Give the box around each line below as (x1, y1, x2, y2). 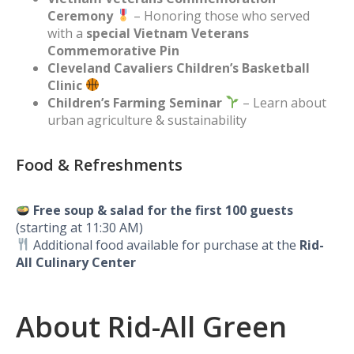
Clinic (47, 76, 82, 94)
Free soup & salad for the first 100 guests (33, 201, 294, 219)
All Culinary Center (16, 253, 136, 271)
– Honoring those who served (130, 6, 311, 24)
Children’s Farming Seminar (47, 93, 222, 111)
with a (47, 24, 86, 42)
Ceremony (47, 6, 113, 24)
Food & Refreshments (16, 154, 183, 176)
